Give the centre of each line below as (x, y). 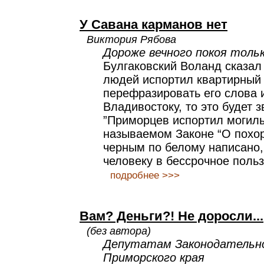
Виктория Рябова (131, 39)
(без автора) (119, 231)
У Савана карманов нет (154, 24)
